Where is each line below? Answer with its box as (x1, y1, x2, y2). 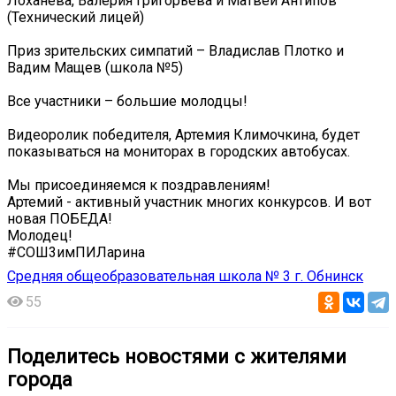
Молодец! (7, 226, 72, 244)
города (7, 367, 72, 391)
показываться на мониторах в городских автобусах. (7, 142, 350, 160)
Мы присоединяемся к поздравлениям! (7, 176, 270, 194)
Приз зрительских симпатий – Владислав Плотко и (7, 42, 344, 59)
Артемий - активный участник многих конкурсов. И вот (7, 193, 371, 210)
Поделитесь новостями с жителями (7, 344, 346, 368)
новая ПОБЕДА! (7, 209, 112, 227)
